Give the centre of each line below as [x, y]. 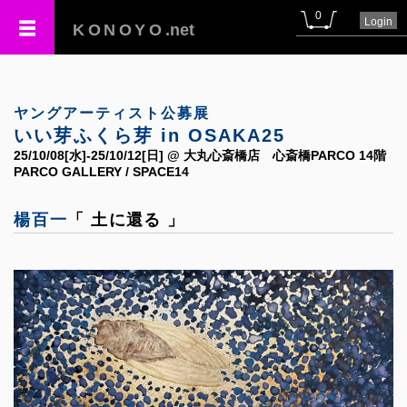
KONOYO [119, 30]
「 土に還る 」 [126, 220]
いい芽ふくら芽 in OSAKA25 [149, 135]
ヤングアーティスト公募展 [112, 113]
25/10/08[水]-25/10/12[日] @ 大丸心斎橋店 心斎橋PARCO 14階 [200, 155]
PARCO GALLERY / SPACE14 [101, 172]
